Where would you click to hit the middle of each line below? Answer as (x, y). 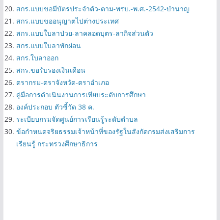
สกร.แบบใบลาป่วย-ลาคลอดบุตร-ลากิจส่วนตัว (84, 33)
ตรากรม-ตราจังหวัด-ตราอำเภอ (62, 82)
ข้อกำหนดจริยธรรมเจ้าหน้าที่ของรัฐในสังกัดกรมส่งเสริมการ (105, 131)
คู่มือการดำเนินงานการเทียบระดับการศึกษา (81, 94)
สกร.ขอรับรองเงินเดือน (51, 70)
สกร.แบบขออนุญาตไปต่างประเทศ (67, 21)
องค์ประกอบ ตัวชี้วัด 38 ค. (55, 107)
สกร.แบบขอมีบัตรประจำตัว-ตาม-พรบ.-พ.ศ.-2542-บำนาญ (103, 8)
